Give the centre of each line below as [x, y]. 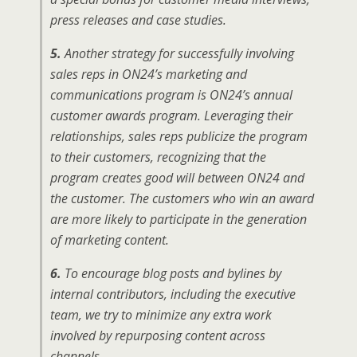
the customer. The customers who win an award [182, 198]
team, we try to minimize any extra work [161, 315]
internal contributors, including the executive [173, 294]
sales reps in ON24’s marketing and [149, 74]
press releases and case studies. [138, 20]
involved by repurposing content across [158, 335]
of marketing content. [110, 240]
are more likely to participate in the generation [178, 219]
